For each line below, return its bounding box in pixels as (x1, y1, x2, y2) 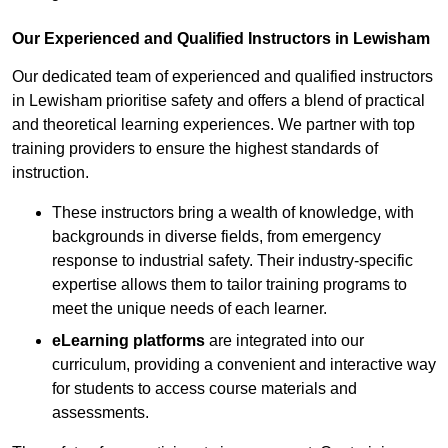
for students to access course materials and (52, 380, 357, 398)
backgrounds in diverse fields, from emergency (52, 228, 381, 246)
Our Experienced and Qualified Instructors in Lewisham (12, 30, 430, 48)
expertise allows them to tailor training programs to (52, 276, 407, 294)
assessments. (52, 404, 149, 422)
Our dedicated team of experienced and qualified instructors (12, 68, 433, 86)
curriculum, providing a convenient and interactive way (52, 356, 436, 374)
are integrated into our (205, 332, 364, 350)
